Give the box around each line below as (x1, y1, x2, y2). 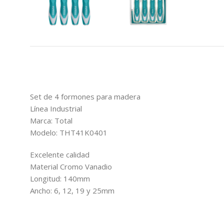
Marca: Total (30, 115, 72, 125)
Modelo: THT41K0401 (30, 127, 107, 137)
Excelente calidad (30, 149, 89, 159)
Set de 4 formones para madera (30, 91, 140, 101)
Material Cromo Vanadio (30, 161, 112, 171)
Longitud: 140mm (30, 173, 90, 183)
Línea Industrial (30, 103, 82, 113)
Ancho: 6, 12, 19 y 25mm (30, 185, 114, 195)
